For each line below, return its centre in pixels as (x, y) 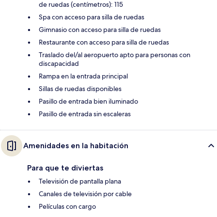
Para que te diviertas (65, 168)
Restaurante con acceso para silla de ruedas (104, 42)
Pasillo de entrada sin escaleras (85, 114)
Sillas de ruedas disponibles (80, 88)
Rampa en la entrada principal (83, 76)
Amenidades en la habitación (76, 145)
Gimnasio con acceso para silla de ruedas (100, 29)
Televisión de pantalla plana (80, 181)
